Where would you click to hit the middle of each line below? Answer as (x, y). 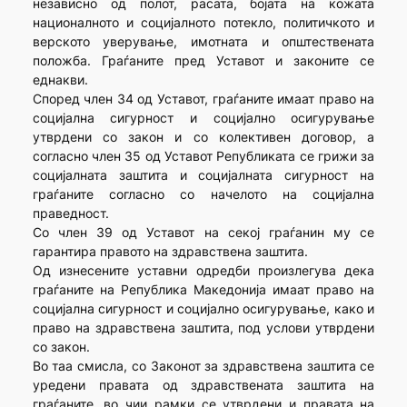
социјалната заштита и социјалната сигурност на (203, 175)
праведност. (70, 213)
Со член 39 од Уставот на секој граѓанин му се (203, 233)
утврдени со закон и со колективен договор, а (203, 137)
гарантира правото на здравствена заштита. (170, 252)
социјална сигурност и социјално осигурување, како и (203, 309)
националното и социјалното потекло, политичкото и (203, 23)
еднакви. (60, 80)
